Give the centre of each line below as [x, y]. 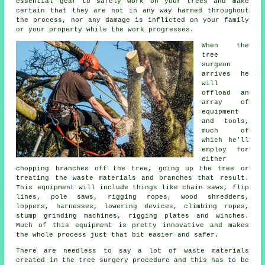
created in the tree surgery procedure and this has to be [132, 260]
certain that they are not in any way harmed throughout [132, 10]
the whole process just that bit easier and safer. [118, 235]
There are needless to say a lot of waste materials [132, 251]
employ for [225, 149]
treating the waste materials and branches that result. [132, 178]
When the [225, 45]
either [214, 159]
